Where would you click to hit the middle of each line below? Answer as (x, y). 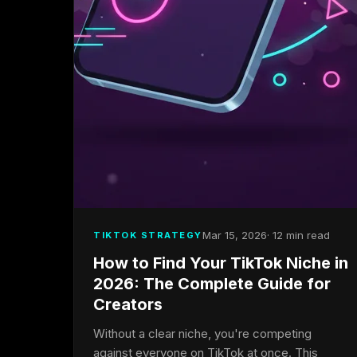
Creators (128, 304)
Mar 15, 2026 (234, 235)
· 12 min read (298, 235)
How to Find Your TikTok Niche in (221, 263)
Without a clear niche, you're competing (202, 333)
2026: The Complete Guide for (212, 284)
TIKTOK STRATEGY (148, 235)
